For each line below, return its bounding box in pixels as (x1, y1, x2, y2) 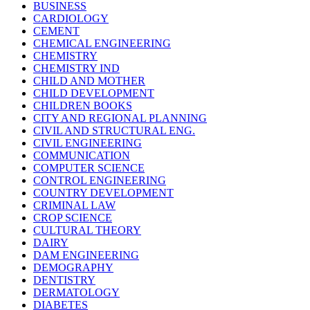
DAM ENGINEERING (33, 248, 139, 261)
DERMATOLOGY (33, 286, 120, 298)
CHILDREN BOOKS (33, 99, 132, 111)
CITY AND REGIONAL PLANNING (33, 111, 207, 124)
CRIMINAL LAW (33, 199, 116, 211)
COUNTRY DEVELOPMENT (33, 186, 174, 199)
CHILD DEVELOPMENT (33, 86, 154, 99)
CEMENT (33, 24, 80, 37)
